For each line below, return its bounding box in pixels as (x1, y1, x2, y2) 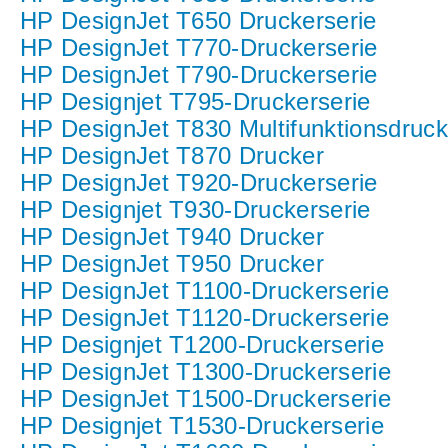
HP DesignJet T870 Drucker (20, 142, 324, 169)
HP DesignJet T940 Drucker (20, 223, 324, 250)
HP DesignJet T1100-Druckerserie (20, 277, 389, 304)
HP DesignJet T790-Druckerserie (20, 61, 378, 88)
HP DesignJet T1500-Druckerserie (20, 385, 391, 412)
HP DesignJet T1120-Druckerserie (20, 304, 389, 331)
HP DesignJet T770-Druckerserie (20, 34, 378, 61)
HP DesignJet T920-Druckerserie (20, 169, 378, 196)
